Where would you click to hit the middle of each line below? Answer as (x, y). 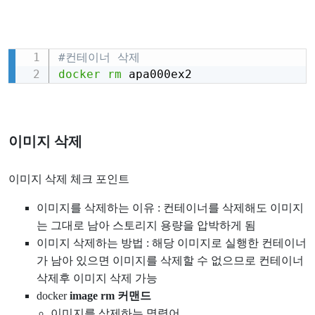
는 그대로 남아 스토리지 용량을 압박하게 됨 (146, 225)
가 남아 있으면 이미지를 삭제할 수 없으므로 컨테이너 (170, 260)
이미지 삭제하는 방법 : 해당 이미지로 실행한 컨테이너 (172, 243)
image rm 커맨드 (110, 295)
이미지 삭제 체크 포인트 (69, 179)
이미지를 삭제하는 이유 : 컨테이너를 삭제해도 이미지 (170, 207)
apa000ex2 (156, 74)
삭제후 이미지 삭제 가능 (97, 278)
